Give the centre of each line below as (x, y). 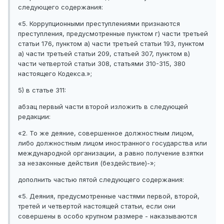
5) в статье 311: (42, 90)
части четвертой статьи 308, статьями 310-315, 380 (102, 64)
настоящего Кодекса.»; (55, 74)
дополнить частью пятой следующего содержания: (101, 180)
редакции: (34, 117)
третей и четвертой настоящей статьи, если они (97, 206)
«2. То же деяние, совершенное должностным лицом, (106, 133)
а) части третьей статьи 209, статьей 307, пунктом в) (104, 54)
